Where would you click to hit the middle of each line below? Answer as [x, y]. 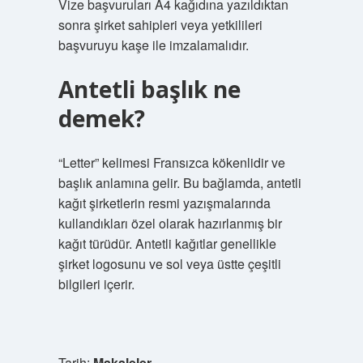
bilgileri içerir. [96, 284]
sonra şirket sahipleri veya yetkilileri [160, 25]
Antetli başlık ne [149, 89]
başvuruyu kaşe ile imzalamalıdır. [153, 45]
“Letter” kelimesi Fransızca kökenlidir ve [171, 162]
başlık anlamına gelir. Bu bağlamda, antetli [179, 183]
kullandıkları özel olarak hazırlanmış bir [170, 223]
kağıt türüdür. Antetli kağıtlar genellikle [167, 243]
